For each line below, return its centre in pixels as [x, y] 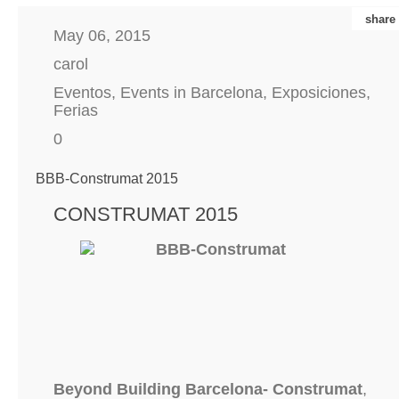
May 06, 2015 [102, 36]
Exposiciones [319, 93]
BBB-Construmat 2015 [107, 179]
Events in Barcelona [191, 93]
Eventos [82, 93]
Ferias [76, 110]
